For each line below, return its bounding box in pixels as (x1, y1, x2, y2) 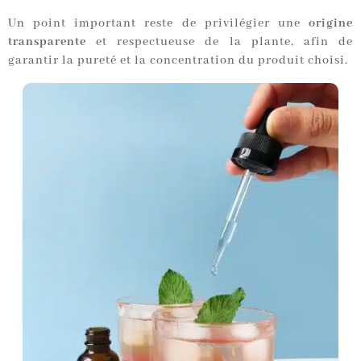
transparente (8, 35, 86, 50)
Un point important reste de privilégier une (8, 16, 309, 31)
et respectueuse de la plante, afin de (86, 35, 353, 50)
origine (309, 16, 353, 31)
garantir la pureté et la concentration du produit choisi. (8, 53, 348, 68)
